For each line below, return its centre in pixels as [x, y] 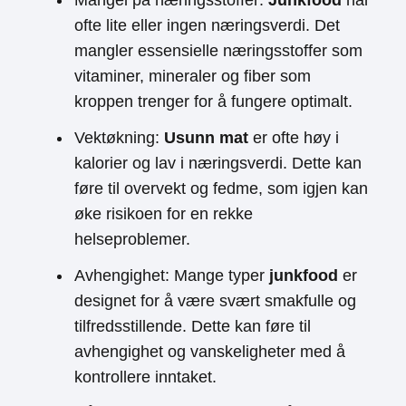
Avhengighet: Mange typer [172, 275]
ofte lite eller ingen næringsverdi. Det [207, 25]
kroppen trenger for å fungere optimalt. [213, 101]
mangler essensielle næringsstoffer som [218, 51]
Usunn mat [206, 138]
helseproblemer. [132, 239]
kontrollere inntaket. [145, 377]
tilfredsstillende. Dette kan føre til [193, 326]
